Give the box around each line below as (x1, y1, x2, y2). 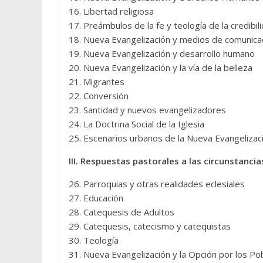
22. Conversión (69, 90, 129, 102)
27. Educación (69, 192, 123, 204)
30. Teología (69, 234, 119, 246)
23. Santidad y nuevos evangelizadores (69, 104, 226, 116)
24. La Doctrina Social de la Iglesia (69, 118, 204, 130)
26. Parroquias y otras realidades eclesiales (69, 178, 245, 190)
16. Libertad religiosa (69, 5, 154, 17)
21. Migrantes (69, 76, 124, 87)
